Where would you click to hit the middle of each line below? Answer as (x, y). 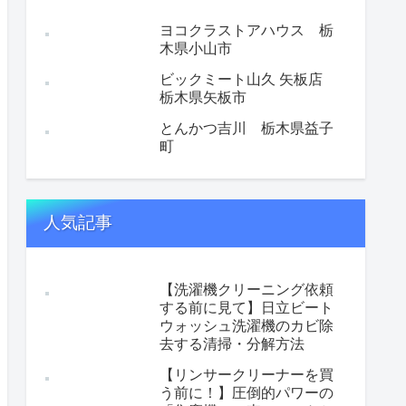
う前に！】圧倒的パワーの (246, 392)
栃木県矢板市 (203, 98)
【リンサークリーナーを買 (246, 374)
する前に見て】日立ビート (246, 307)
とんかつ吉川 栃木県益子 (246, 129)
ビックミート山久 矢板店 (248, 80)
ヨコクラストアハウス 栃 (246, 31)
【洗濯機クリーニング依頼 (246, 289)
